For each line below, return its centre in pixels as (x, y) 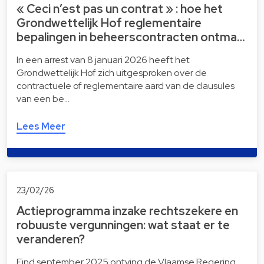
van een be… (43, 98)
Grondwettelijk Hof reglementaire (109, 23)
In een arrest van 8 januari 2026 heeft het (103, 60)
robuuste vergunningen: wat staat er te (123, 225)
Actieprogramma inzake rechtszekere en (127, 211)
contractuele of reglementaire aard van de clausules (126, 85)
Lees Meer (41, 126)
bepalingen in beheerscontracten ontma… (131, 37)
